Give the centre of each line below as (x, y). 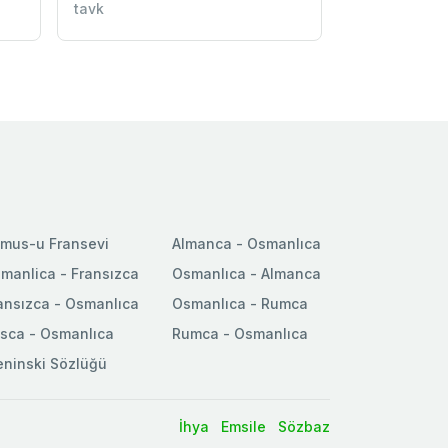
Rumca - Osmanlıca (240, 333)
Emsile (243, 426)
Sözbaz (304, 426)
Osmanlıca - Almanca (246, 273)
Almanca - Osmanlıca (246, 243)
